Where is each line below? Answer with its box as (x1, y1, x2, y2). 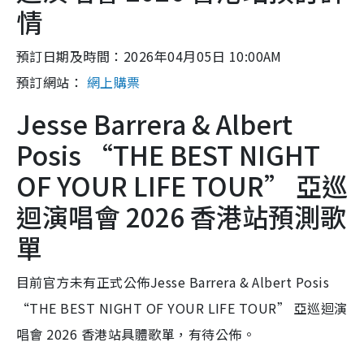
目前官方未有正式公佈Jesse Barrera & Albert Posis (16, 272, 330, 292)
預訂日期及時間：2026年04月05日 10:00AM (16, 46, 282, 66)
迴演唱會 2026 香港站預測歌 (16, 197, 346, 235)
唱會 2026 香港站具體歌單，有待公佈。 (16, 324, 256, 344)
